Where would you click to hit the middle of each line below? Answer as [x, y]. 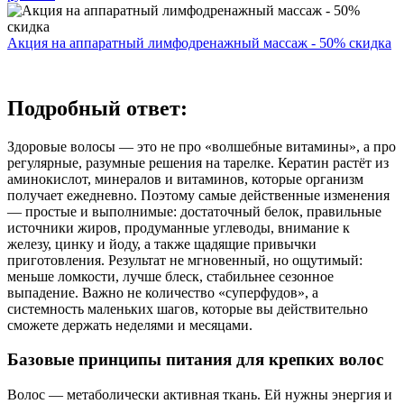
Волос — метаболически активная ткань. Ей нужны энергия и [200, 394]
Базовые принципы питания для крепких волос [195, 360]
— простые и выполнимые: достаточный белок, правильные [194, 211]
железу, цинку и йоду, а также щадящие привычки [162, 243]
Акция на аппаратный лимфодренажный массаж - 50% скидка [199, 42]
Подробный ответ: [97, 108]
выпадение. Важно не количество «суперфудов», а [163, 292]
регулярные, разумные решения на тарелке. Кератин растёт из [198, 162]
